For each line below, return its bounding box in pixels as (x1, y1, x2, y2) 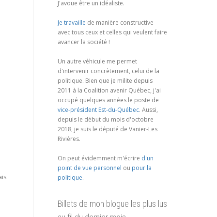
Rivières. (57, 134, 80, 143)
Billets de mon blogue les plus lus (57, 198, 167, 209)
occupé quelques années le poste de (57, 95, 159, 104)
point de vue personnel (57, 163, 122, 172)
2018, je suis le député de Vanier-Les (57, 124, 157, 133)
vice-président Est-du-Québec (57, 105, 139, 114)
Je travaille (57, 18, 86, 27)
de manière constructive (85, 18, 154, 27)
